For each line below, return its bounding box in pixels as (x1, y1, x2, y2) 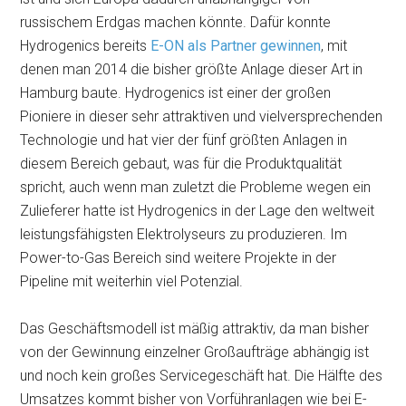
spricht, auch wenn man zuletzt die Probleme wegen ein (20, 179, 372, 196)
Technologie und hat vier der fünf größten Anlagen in (20, 131, 348, 149)
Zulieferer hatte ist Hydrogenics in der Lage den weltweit (20, 202, 375, 219)
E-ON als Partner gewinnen (150, 37, 322, 54)
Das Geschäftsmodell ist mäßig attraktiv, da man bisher (20, 320, 370, 337)
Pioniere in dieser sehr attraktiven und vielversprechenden (20, 108, 383, 125)
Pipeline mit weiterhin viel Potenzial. (20, 273, 244, 290)
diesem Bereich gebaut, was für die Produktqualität (20, 155, 343, 172)
